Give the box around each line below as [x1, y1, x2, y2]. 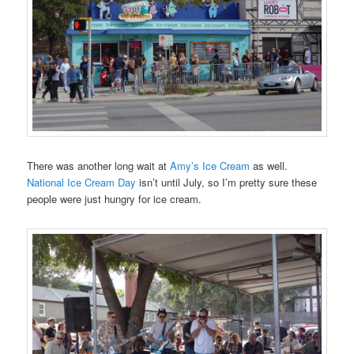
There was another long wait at [27, 158, 171, 174]
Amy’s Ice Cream [170, 158, 250, 174]
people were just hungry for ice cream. [27, 191, 202, 207]
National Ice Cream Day [27, 175, 137, 190]
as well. [250, 158, 288, 174]
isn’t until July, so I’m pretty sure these [136, 175, 318, 190]
